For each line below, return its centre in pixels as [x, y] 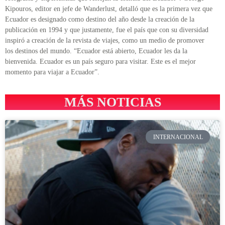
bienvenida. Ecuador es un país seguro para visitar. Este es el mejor [100, 61]
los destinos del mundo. [38, 51]
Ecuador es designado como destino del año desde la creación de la [100, 19]
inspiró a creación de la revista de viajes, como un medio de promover [105, 40]
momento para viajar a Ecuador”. [52, 72]
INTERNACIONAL [178, 137]
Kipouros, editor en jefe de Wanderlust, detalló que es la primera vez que [109, 9]
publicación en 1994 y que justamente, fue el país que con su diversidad [107, 30]
